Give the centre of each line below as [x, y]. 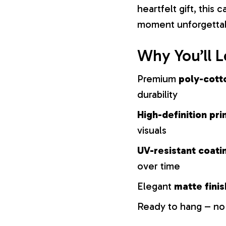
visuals [152, 130]
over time [159, 166]
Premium [158, 79]
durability [157, 95]
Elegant [156, 186]
